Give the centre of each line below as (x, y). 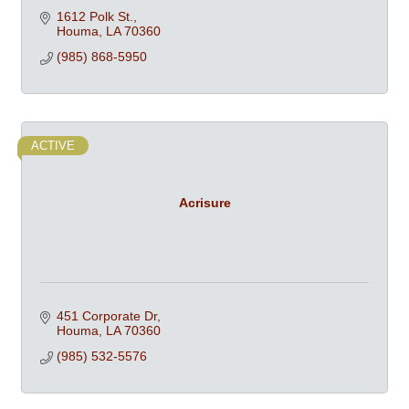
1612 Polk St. (94, 16)
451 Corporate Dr (106, 316)
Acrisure (204, 202)
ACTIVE (53, 146)
